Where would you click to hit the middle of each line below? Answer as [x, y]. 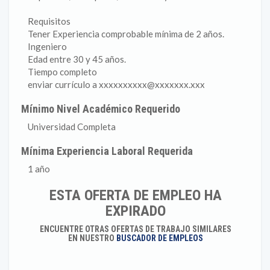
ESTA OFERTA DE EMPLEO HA [135, 195]
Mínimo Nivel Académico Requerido [101, 109]
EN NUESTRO [92, 238]
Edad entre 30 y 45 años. [77, 59]
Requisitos [49, 21]
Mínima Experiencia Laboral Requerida [107, 151]
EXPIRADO [135, 211]
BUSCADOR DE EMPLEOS [159, 238]
